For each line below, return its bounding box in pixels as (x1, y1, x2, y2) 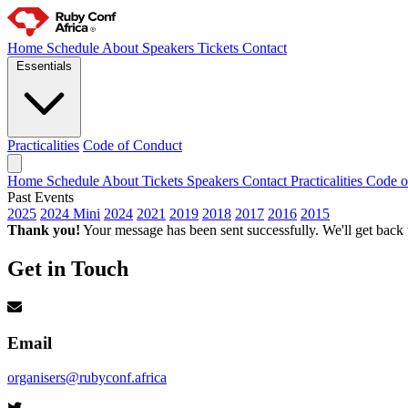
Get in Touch (7, 256, 128, 280)
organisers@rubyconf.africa (7, 370, 167, 386)
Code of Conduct (83, 138, 182, 153)
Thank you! (7, 222, 80, 238)
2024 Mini (40, 206, 100, 221)
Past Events (7, 189, 74, 205)
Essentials (16, 59, 72, 73)
